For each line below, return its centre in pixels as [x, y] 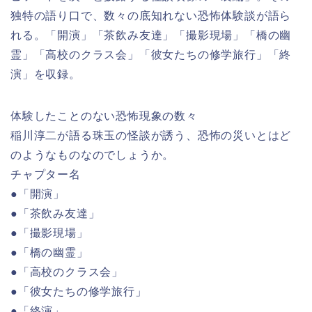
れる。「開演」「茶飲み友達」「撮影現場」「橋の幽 [151, 36]
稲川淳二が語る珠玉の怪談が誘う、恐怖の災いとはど [151, 136]
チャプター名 [46, 175]
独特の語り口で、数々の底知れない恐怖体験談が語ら [151, 16]
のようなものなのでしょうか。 [93, 155]
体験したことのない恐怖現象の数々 [104, 116]
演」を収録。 [46, 75]
